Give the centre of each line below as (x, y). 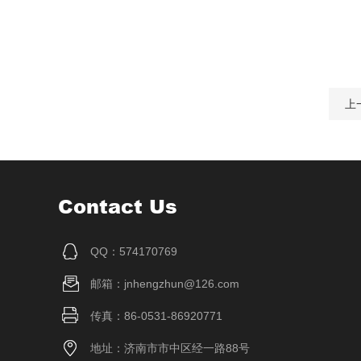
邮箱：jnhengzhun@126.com (165, 284)
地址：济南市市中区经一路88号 (170, 348)
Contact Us (118, 206)
